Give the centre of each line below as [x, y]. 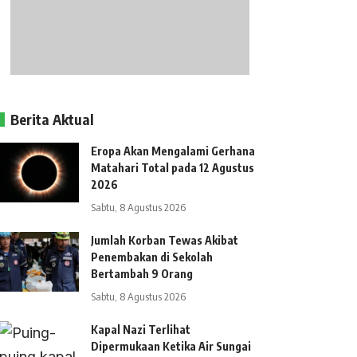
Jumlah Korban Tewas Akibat [165, 240]
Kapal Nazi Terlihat [141, 330]
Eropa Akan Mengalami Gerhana [173, 151]
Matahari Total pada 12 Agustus [173, 168]
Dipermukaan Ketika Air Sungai [171, 346]
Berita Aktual [53, 119]
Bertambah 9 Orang [142, 274]
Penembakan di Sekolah [152, 257]
